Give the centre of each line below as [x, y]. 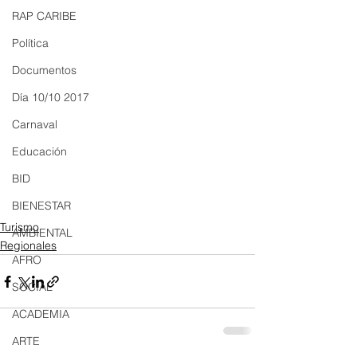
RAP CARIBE [44, 16]
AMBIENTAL [42, 233]
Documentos [44, 70]
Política [30, 43]
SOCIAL [32, 287]
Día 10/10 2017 [51, 97]
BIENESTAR [41, 206]
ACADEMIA [41, 314]
